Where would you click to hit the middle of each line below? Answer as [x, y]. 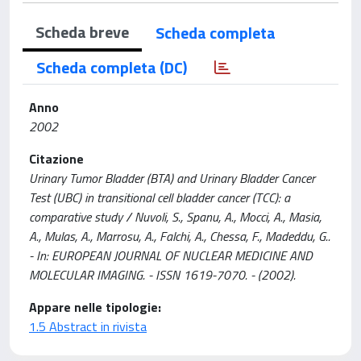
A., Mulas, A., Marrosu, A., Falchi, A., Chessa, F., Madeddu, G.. [180, 236]
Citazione [56, 159]
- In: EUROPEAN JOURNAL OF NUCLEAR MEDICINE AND [171, 255]
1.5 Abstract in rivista [88, 326]
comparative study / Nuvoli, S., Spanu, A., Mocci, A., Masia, [175, 217]
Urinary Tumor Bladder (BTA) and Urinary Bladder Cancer [172, 178]
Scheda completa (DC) [112, 67]
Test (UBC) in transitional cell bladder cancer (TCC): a [160, 197]
